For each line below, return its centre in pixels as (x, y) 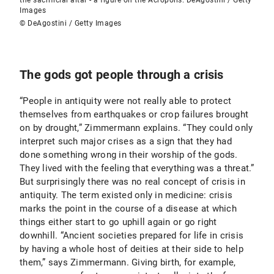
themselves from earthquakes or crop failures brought (134, 114)
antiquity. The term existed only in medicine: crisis (126, 195)
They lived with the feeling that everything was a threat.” (137, 168)
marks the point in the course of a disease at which (128, 209)
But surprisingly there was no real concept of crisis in (132, 182)
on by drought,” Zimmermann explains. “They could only (136, 128)
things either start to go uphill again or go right (118, 222)
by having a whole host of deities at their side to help (131, 249)
